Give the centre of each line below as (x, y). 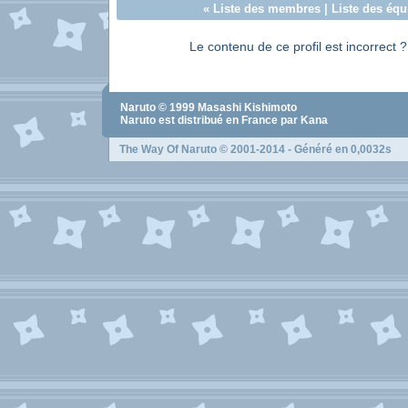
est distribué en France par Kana (242, 120)
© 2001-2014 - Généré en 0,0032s (304, 149)
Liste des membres (266, 9)
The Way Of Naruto (168, 149)
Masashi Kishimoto (247, 107)
